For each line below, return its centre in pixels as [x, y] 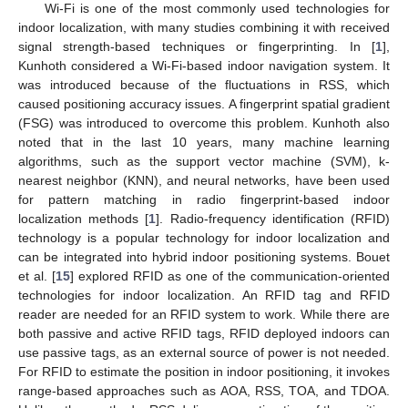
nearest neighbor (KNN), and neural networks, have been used [204, 180]
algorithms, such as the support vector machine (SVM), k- [204, 161]
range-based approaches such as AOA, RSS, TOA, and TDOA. [204, 390]
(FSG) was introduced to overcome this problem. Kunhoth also [204, 122]
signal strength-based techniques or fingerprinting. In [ [197, 46]
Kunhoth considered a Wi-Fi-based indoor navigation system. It [204, 65]
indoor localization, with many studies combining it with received [204, 27]
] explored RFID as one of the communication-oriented [230, 275]
